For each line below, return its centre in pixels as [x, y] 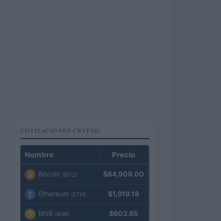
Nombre [39, 155]
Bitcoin [49, 174]
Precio [124, 155]
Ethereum [54, 194]
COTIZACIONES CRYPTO [60, 131]
